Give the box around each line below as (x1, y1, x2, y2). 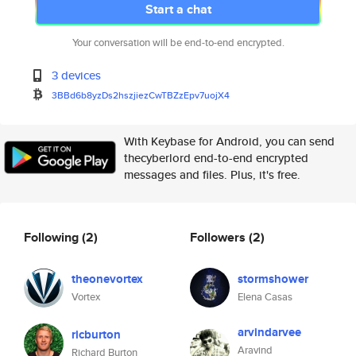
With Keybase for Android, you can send (124, 133, 335, 149)
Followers (190, 227, 249, 246)
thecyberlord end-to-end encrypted (124, 149, 308, 166)
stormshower (238, 270, 308, 288)
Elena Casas (238, 289, 292, 304)
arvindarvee (238, 323, 301, 341)
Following (24, 227, 82, 246)
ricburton (72, 326, 121, 343)
